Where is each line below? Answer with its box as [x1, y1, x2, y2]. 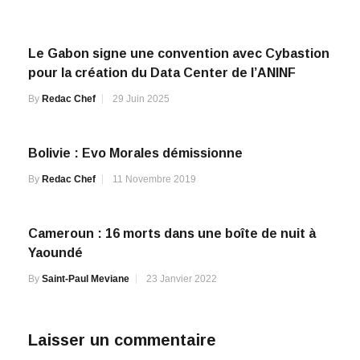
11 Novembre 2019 [112, 173, 196, 185]
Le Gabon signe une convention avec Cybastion [28, 46, 329, 60]
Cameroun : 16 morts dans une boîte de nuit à [28, 226, 316, 240]
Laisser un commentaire [28, 330, 216, 349]
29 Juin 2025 [112, 92, 170, 104]
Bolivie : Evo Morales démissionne [28, 145, 243, 160]
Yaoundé [28, 245, 83, 260]
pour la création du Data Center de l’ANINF [28, 65, 296, 80]
